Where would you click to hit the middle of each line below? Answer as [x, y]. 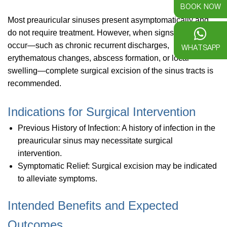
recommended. [35, 83]
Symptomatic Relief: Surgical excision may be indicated [117, 166]
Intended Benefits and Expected [93, 205]
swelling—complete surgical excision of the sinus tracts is [110, 70]
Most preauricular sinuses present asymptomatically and [108, 20]
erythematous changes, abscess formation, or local [98, 58]
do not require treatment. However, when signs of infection [111, 32]
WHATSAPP [200, 47]
